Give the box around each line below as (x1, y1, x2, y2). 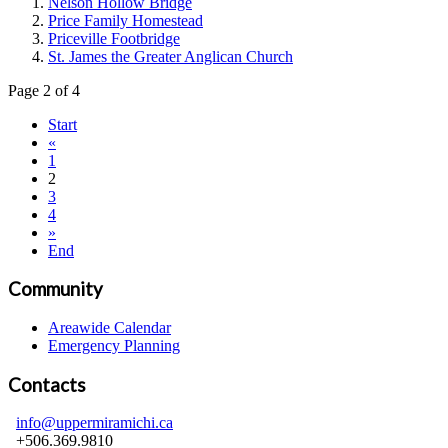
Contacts (8, 373, 86, 396)
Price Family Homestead (48, 11, 203, 29)
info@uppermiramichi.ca (16, 414, 173, 432)
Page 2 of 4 (8, 81, 80, 99)
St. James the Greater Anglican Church (48, 47, 293, 65)
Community (8, 278, 103, 301)
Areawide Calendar (48, 319, 171, 336)
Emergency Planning (48, 337, 180, 354)
